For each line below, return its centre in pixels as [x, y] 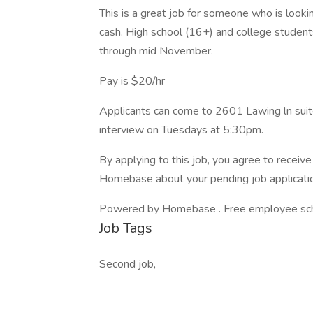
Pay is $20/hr [132, 81]
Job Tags [126, 228]
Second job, [128, 264]
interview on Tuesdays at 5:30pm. [181, 130]
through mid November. [156, 51]
